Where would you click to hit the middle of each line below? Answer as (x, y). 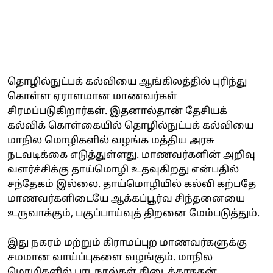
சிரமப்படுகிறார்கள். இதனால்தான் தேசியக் (117, 111)
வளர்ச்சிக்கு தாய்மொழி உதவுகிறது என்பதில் (123, 170)
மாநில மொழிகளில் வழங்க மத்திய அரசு (111, 140)
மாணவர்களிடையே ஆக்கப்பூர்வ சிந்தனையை (126, 199)
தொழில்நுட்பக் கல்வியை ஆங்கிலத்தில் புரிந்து (127, 82)
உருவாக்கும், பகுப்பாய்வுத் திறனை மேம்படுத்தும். (133, 214)
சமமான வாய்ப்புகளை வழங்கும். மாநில (110, 257)
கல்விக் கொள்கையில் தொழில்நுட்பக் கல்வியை (130, 126)
